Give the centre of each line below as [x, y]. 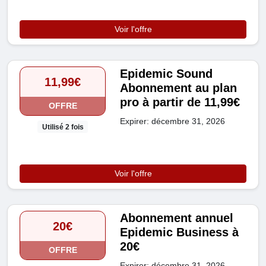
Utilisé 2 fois [63, 127]
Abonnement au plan [179, 88]
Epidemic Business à [180, 232]
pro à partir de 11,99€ [180, 102]
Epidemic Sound [167, 74]
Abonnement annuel [177, 218]
